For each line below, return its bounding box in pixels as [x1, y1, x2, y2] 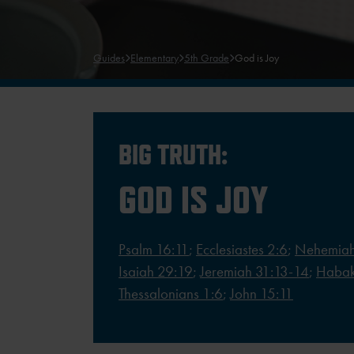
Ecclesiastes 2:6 [196, 239, 288, 259]
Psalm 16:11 [119, 239, 189, 259]
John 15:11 [230, 283, 293, 303]
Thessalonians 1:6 [119, 283, 223, 303]
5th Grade [184, 50, 229, 65]
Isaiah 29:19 [119, 261, 193, 281]
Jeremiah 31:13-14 [200, 261, 309, 281]
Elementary [130, 50, 179, 65]
